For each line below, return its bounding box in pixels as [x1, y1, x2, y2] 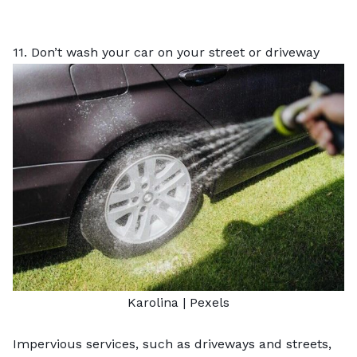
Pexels [190, 294, 229, 310]
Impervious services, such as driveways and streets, [13, 335, 331, 351]
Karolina [127, 294, 178, 310]
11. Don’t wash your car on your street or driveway [13, 44, 320, 60]
